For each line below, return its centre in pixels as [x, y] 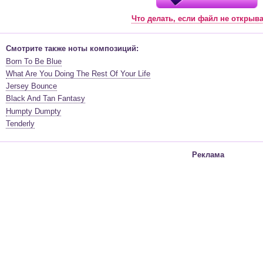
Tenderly [20, 124]
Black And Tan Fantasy [45, 99]
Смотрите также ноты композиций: [72, 49]
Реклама [208, 155]
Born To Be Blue [34, 61]
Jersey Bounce [31, 86]
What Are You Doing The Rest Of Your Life [78, 73]
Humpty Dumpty [33, 111]
